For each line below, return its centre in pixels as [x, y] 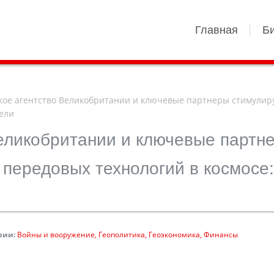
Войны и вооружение [56, 235]
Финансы [221, 235]
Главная [217, 30]
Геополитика [122, 235]
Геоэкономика [174, 235]
